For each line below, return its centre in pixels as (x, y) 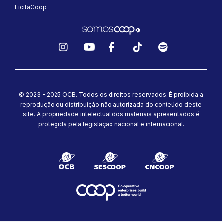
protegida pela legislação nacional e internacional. (111, 124)
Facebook (134, 56)
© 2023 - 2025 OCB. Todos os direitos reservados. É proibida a (111, 94)
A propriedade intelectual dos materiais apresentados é (118, 114)
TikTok (150, 56)
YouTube (106, 56)
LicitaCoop (31, 7)
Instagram (83, 56)
